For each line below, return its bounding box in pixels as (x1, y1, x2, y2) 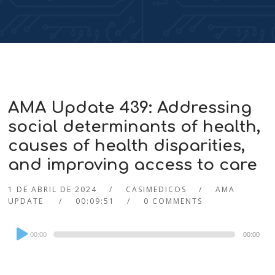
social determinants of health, (8, 118, 261, 136)
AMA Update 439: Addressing (8, 99, 252, 117)
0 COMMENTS (144, 196, 203, 207)
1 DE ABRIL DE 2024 (8, 184, 98, 195)
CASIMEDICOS (126, 184, 187, 195)
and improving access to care (8, 156, 258, 174)
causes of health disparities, (8, 137, 246, 155)
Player (7, 238, 37, 252)
